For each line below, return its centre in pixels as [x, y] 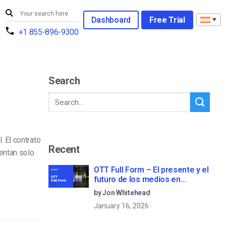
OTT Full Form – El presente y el [151, 169]
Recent [64, 149]
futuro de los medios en [137, 179]
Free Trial [167, 20]
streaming [113, 189]
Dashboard [111, 20]
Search [64, 81]
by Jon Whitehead [122, 192]
